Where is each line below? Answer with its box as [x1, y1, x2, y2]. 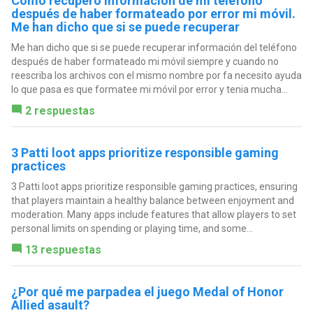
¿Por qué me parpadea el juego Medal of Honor [10, 284, 284, 300]
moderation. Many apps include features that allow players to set [10, 209, 296, 221]
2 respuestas [24, 104, 95, 118]
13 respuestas [24, 243, 101, 257]
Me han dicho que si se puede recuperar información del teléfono [10, 42, 297, 54]
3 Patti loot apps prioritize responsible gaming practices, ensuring [10, 181, 298, 193]
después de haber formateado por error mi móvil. [10, 6, 296, 22]
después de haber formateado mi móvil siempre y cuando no [10, 56, 279, 68]
